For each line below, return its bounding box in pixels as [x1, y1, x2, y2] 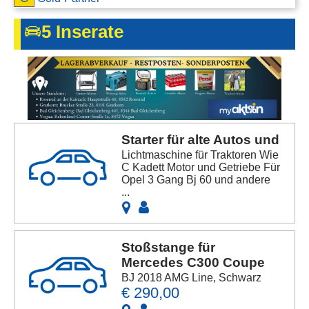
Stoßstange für [121, 240, 216, 255]
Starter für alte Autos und [121, 132, 280, 148]
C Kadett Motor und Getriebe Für [121, 161, 281, 174]
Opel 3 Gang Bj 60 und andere [121, 174, 271, 186]
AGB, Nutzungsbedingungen [7, 32, 164, 46]
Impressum [7, 61, 68, 74]
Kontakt [7, 4, 49, 18]
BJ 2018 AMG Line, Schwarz [121, 272, 262, 284]
